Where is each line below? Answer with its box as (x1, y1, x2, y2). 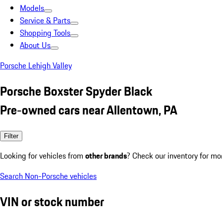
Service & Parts (20, 14, 70, 26)
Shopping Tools (20, 27, 70, 39)
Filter (4, 132, 18, 140)
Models (20, 2, 44, 14)
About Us (20, 39, 51, 51)
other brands (85, 149, 127, 162)
